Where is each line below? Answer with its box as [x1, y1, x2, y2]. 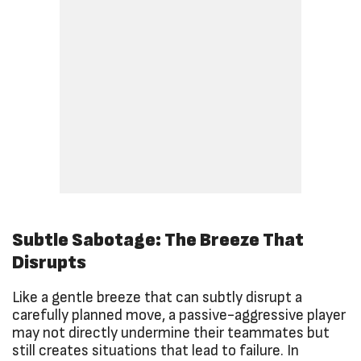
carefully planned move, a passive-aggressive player [12, 307, 346, 323]
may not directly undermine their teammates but [12, 325, 330, 341]
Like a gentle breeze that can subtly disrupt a [12, 289, 302, 305]
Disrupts [12, 252, 86, 272]
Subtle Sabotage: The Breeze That [12, 230, 304, 250]
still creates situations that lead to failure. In [12, 342, 299, 359]
